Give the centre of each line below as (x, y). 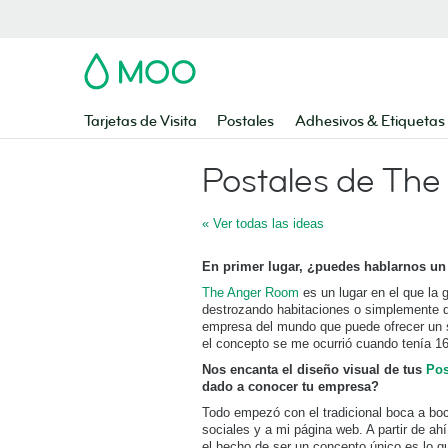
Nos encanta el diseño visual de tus (314, 369)
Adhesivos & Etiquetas (369, 121)
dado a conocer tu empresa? (290, 386)
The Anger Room (250, 292)
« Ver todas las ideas (263, 223)
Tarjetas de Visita (140, 121)
